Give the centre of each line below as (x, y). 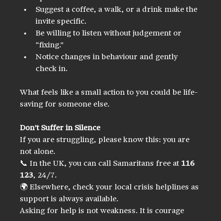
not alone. (38, 152)
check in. (52, 69)
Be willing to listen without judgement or (110, 33)
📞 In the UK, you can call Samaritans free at (101, 164)
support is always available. (69, 199)
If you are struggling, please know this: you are (106, 140)
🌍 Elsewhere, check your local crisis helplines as (110, 187)
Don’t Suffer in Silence (60, 128)
